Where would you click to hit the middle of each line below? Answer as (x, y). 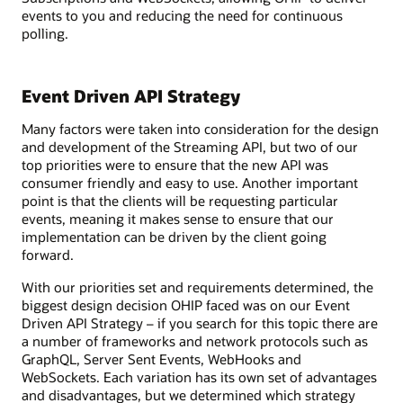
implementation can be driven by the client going (174, 236)
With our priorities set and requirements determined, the (197, 287)
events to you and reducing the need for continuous (182, 16)
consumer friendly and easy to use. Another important (190, 182)
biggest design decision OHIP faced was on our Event (186, 304)
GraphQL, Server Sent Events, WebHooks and (161, 358)
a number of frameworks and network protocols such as (195, 340)
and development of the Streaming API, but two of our (190, 146)
